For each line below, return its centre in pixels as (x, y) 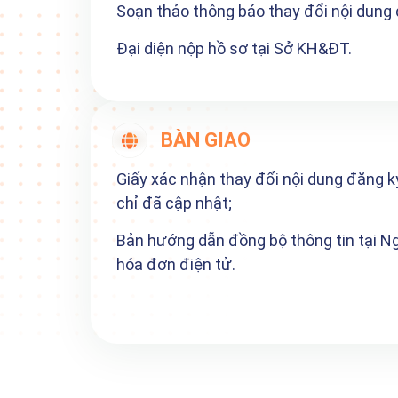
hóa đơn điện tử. (176, 264)
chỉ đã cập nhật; (174, 203)
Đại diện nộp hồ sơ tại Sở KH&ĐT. (234, 48)
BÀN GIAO (206, 140)
